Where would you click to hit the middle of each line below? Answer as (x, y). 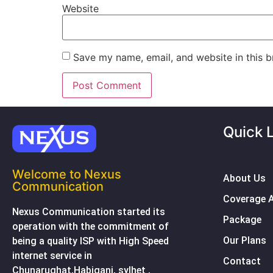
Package (242, 220)
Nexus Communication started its (89, 212)
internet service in (52, 256)
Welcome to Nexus (67, 175)
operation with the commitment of (90, 227)
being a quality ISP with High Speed (90, 241)
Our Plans (245, 241)
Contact (242, 261)
